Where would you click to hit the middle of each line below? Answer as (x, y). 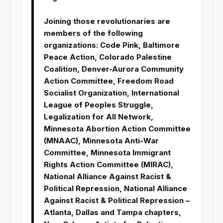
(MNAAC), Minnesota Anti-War (101, 141)
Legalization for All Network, (98, 117)
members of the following (93, 33)
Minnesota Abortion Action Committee (117, 129)
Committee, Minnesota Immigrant (107, 153)
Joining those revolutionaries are (107, 21)
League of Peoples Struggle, (98, 105)
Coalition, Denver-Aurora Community (113, 69)
